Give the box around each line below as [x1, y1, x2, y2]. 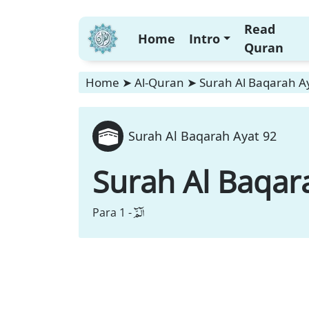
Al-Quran [134, 74, 184, 90]
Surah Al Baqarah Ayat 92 [128, 128, 277, 144]
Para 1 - [92, 205, 132, 220]
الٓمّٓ [133, 203, 144, 222]
